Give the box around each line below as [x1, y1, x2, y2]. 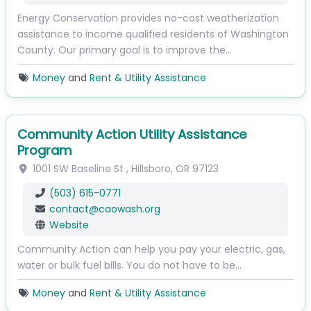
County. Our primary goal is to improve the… [17, 43, 232, 58]
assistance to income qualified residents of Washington [17, 27, 289, 42]
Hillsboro [131, 162, 171, 176]
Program [17, 142, 72, 160]
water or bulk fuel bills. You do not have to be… [17, 258, 242, 273]
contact [49, 202, 89, 217]
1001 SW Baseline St [32, 162, 124, 176]
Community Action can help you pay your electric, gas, [17, 242, 285, 257]
